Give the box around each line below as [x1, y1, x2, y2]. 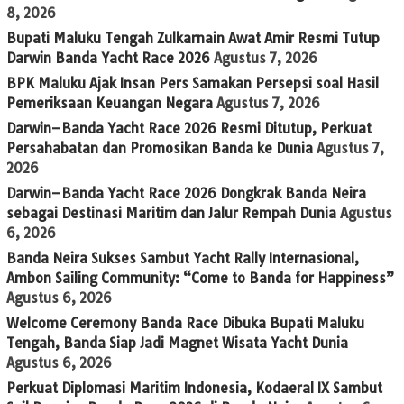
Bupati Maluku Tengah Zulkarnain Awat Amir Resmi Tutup [6, 30, 380, 48]
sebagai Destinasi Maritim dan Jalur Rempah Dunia [6, 205, 336, 223]
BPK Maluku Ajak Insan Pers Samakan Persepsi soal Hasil [6, 75, 379, 93]
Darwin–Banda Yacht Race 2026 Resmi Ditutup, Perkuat [6, 120, 372, 138]
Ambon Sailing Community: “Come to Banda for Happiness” [6, 270, 394, 288]
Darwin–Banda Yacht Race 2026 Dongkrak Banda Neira [6, 185, 366, 203]
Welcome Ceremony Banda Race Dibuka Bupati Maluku [6, 315, 364, 333]
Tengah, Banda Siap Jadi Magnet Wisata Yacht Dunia [6, 335, 348, 353]
